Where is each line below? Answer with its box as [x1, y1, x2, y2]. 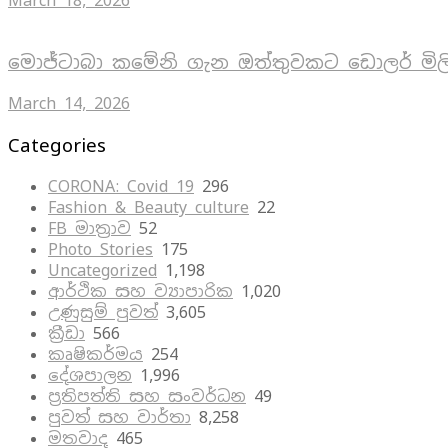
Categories [8, 132, 106, 157]
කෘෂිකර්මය [48, 343, 143, 365]
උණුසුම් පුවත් [48, 301, 158, 323]
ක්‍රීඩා [48, 322, 85, 344]
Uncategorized [48, 259, 157, 281]
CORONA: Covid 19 [48, 175, 194, 197]
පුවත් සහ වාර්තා [48, 406, 191, 428]
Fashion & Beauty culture [48, 196, 249, 218]
